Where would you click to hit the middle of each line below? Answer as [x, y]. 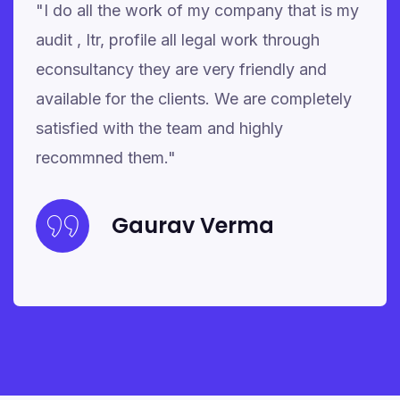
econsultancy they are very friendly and [181, 69]
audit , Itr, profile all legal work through [178, 40]
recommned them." [106, 158]
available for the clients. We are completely [194, 99]
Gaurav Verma [193, 225]
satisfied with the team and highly [159, 128]
